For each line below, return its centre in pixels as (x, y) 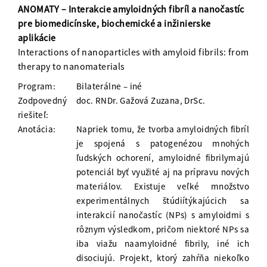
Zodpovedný (43, 101)
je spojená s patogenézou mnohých (163, 144)
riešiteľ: (33, 115)
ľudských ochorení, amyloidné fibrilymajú (163, 158)
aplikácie (37, 38)
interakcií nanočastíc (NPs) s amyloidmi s (163, 215)
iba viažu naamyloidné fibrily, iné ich (163, 244)
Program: (37, 86)
